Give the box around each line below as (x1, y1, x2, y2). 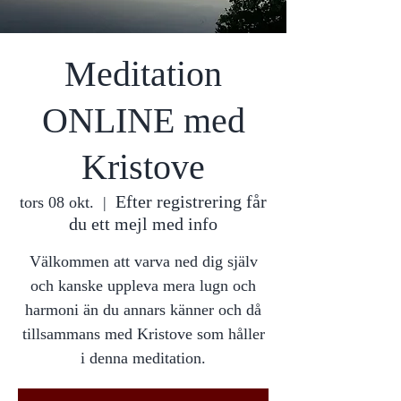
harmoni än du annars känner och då (25, 300, 261, 319)
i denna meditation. (81, 348, 206, 367)
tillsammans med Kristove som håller (21, 324, 265, 343)
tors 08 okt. (20, 192, 94, 211)
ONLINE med (41, 99, 245, 141)
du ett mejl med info (69, 213, 218, 234)
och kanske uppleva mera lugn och (30, 276, 256, 294)
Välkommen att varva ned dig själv (29, 252, 258, 270)
